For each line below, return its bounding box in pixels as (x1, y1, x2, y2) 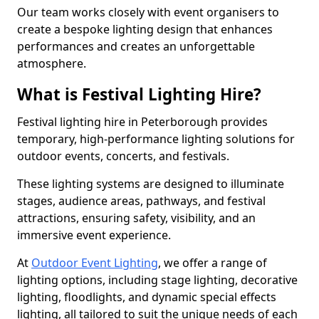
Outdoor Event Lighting (31, 255, 158, 271)
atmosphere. (17, 56, 86, 71)
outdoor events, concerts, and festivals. (17, 148, 232, 164)
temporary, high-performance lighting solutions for (17, 131, 295, 147)
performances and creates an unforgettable (17, 38, 255, 54)
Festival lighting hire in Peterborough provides (17, 114, 268, 130)
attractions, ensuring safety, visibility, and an (17, 210, 256, 226)
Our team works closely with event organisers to (17, 4, 279, 20)
